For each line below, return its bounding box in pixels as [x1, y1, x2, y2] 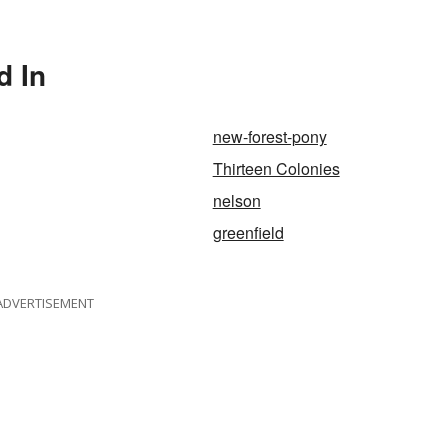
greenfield [212, 221, 284, 245]
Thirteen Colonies [212, 157, 340, 181]
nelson [212, 189, 261, 213]
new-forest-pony [212, 125, 327, 149]
